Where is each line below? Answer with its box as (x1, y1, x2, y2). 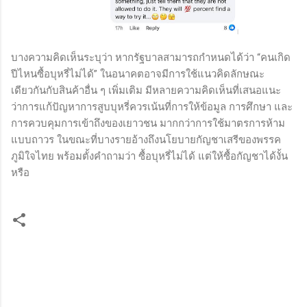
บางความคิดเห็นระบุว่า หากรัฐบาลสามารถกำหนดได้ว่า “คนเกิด (11, 51, 291, 64)
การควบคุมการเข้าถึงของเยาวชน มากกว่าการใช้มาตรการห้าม (11, 116, 285, 130)
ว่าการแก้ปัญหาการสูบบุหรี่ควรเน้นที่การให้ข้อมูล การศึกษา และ (11, 100, 293, 113)
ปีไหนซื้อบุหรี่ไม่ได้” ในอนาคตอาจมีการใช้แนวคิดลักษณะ (11, 67, 265, 80)
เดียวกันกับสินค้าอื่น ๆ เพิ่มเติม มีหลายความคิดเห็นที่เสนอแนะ (11, 84, 281, 97)
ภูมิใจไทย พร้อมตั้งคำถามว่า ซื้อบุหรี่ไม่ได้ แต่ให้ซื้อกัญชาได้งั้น (11, 149, 288, 162)
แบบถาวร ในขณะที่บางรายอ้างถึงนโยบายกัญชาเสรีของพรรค (11, 133, 281, 146)
